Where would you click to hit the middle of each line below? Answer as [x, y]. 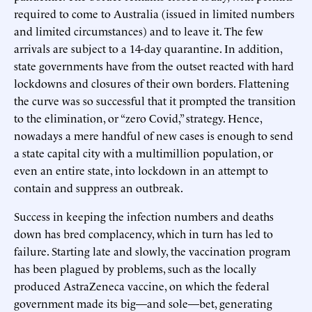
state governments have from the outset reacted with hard [154, 65]
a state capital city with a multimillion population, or [143, 152]
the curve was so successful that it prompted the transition [155, 100]
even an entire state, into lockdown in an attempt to [141, 170]
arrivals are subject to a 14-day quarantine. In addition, [148, 48]
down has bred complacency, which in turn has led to [143, 233]
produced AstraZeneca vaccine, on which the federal [142, 285]
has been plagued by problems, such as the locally [135, 268]
